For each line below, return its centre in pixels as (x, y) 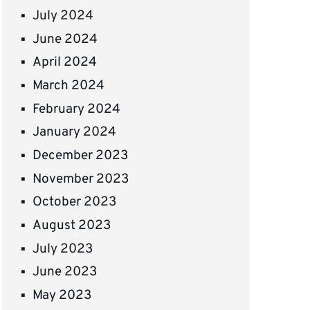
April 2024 (65, 63)
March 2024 (69, 85)
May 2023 (62, 296)
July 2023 (63, 249)
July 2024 (63, 16)
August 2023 (72, 226)
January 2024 (75, 133)
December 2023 (81, 156)
